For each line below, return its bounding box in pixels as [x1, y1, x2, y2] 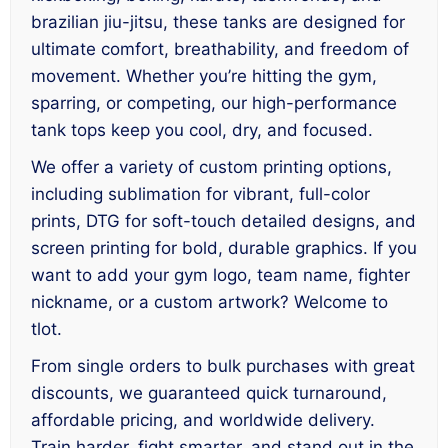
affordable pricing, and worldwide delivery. [31, 409, 375, 430]
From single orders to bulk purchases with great [31, 355, 415, 376]
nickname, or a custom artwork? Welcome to [31, 291, 388, 312]
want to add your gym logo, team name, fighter [31, 264, 410, 285]
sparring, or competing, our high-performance [31, 92, 397, 113]
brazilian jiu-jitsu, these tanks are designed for [31, 11, 405, 32]
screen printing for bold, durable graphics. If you [31, 237, 417, 258]
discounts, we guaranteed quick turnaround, [31, 382, 387, 403]
